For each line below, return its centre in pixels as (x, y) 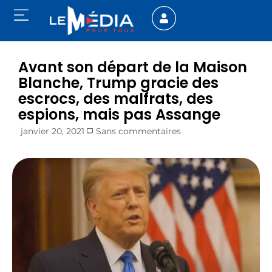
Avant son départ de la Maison (133, 67)
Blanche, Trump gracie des (118, 83)
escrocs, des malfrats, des (116, 99)
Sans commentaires (138, 131)
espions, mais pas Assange (119, 115)
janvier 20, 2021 (53, 131)
